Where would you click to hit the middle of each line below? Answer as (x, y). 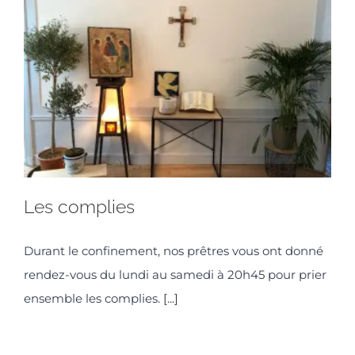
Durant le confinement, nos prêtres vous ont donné (174, 250)
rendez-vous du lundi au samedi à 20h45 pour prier (175, 274)
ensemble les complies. (94, 298)
